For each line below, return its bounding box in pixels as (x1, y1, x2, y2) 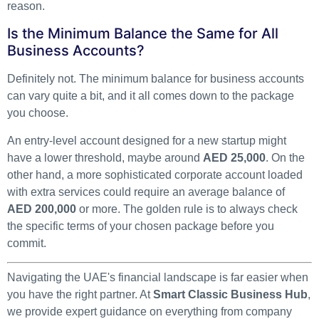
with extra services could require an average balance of (7, 185, 285, 198)
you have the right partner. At (7, 288, 153, 300)
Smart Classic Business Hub (153, 288, 308, 300)
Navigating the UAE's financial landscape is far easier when (7, 271, 308, 283)
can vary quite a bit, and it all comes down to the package (7, 90, 294, 103)
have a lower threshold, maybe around (7, 151, 203, 164)
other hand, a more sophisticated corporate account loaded (7, 168, 303, 181)
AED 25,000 (203, 151, 266, 164)
